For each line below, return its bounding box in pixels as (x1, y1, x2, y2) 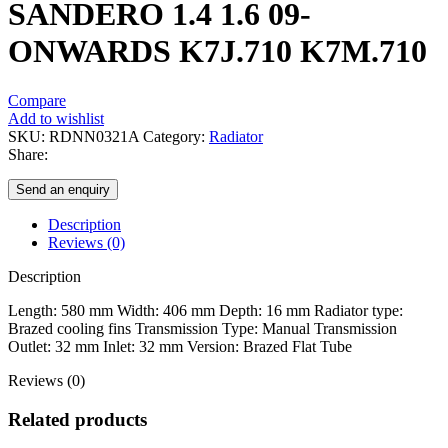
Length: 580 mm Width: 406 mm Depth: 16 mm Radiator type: (8, 301, 403, 319)
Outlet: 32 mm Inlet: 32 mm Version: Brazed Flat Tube (8, 337, 352, 355)
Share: (8, 145, 48, 163)
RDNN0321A (49, 127, 143, 145)
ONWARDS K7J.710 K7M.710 (8, 33, 427, 70)
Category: (143, 127, 205, 145)
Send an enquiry (16, 181, 110, 197)
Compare (8, 91, 66, 109)
